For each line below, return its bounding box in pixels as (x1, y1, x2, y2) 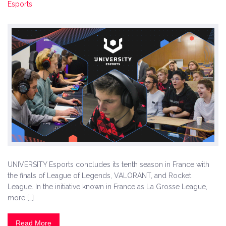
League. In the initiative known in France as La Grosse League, (8, 183, 207, 191)
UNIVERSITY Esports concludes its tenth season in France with (8, 160, 209, 169)
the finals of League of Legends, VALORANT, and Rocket (8, 172, 191, 180)
